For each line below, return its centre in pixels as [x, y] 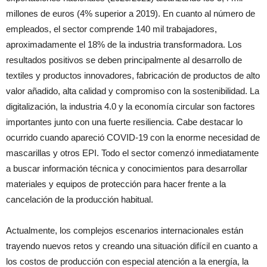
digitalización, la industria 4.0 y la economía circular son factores [131, 106]
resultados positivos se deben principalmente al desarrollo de [124, 60]
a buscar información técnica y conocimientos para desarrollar [127, 168]
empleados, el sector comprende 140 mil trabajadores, [111, 29]
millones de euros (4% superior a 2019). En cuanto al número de [131, 13]
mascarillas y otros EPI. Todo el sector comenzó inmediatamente [132, 153]
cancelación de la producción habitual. [80, 199]
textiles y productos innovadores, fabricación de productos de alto [133, 75]
